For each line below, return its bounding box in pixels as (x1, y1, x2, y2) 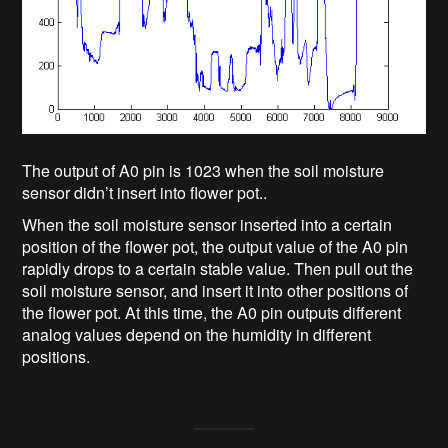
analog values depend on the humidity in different (22, 323, 372, 347)
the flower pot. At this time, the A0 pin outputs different (22, 301, 402, 325)
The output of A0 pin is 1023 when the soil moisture (22, 159, 385, 183)
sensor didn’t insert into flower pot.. (22, 181, 268, 205)
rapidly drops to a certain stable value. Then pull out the (22, 257, 414, 281)
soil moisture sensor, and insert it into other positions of (22, 279, 409, 303)
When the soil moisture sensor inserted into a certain (22, 213, 393, 237)
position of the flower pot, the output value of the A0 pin (22, 235, 409, 259)
